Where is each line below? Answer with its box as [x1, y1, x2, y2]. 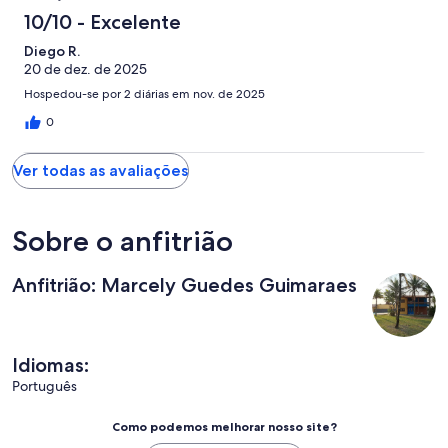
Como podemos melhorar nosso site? [111, 418, 337, 434]
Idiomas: [12, 352, 89, 377]
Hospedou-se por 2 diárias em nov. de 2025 [24, 85, 265, 102]
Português [12, 376, 77, 395]
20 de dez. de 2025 [24, 59, 147, 78]
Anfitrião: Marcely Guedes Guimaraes [12, 272, 357, 297]
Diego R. [24, 41, 80, 60]
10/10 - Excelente [24, 9, 181, 34]
